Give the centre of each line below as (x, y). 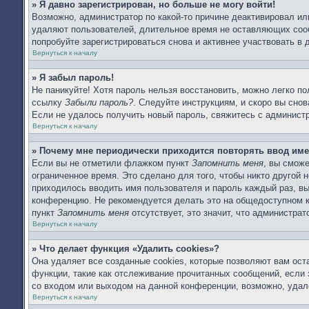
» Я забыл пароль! (73, 78)
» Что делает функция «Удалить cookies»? (126, 249)
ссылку (48, 102)
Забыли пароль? (99, 102)
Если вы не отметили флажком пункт (112, 163)
